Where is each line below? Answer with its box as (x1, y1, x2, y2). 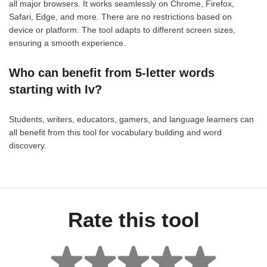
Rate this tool (67, 207, 200, 231)
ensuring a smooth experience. (9, 38, 126, 48)
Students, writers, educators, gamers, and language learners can (9, 114, 254, 124)
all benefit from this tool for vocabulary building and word (9, 127, 222, 137)
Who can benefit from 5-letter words (9, 66, 215, 79)
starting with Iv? (9, 82, 102, 96)
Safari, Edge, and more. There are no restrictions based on (9, 11, 232, 21)
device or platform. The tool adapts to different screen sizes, (9, 24, 235, 35)
